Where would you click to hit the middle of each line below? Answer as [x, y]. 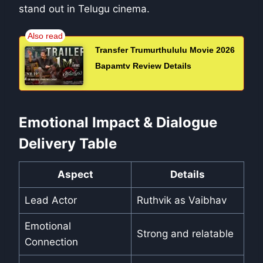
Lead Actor [50, 200]
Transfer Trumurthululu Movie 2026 [165, 50]
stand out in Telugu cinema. [84, 9]
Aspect [75, 175]
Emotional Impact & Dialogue [118, 123]
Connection [51, 242]
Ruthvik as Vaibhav [181, 200]
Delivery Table [68, 144]
